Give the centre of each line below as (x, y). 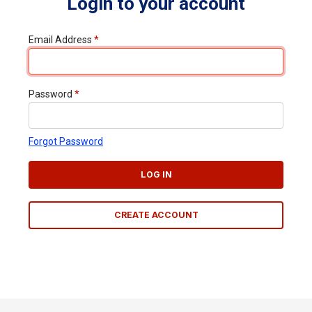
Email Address (61, 39)
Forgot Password (66, 141)
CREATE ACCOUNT (156, 214)
